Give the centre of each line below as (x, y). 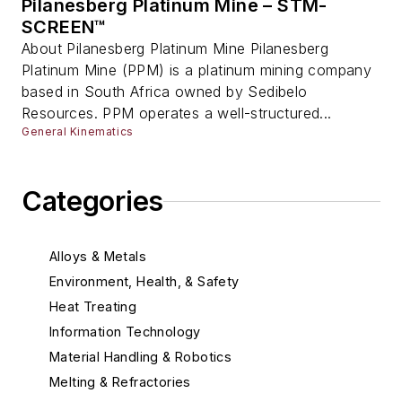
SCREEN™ (64, 27)
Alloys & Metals (98, 257)
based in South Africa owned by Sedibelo (165, 92)
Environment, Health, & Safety (144, 282)
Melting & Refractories (120, 382)
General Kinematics (78, 132)
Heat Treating (93, 307)
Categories (92, 201)
